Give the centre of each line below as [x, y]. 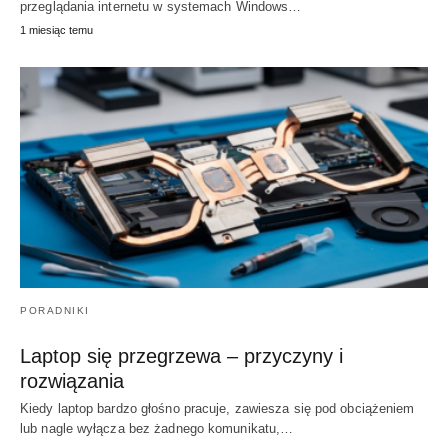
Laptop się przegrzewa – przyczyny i [181, 356]
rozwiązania [72, 381]
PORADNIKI [55, 311]
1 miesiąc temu [56, 29]
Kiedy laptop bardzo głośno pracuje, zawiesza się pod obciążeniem [217, 409]
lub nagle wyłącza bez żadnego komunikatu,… [157, 429]
